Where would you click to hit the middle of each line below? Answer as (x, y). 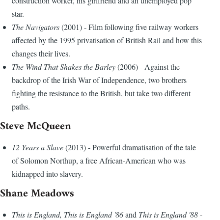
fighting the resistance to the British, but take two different (101, 93)
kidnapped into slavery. (47, 174)
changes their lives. (41, 54)
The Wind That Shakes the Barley (65, 67)
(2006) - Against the (149, 67)
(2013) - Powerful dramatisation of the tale (131, 147)
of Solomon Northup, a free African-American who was (99, 161)
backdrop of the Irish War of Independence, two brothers (99, 80)
